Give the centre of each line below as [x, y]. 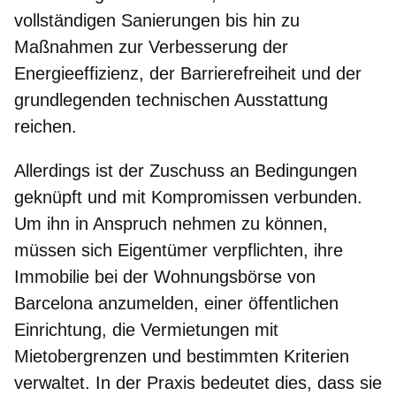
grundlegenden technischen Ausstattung [171, 99]
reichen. [46, 126]
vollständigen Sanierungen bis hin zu [157, 20]
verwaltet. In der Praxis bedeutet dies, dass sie [198, 382]
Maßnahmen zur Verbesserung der [151, 46]
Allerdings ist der [82, 170]
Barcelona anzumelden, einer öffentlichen [176, 303]
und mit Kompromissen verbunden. [222, 197]
